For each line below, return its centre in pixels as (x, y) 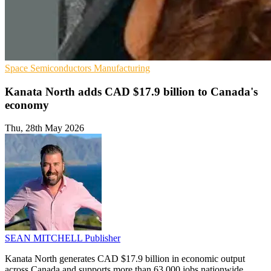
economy (27, 105)
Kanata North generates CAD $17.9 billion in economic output (125, 259)
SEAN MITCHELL (45, 238)
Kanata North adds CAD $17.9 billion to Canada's (131, 91)
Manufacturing (122, 68)
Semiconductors (62, 68)
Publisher (103, 238)
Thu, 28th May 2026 (44, 128)
